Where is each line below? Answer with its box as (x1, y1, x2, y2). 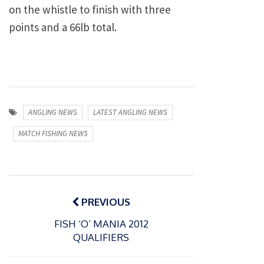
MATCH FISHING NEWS (18, 128, 88, 138)
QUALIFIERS (73, 230, 129, 243)
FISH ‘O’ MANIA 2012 (54, 217, 148, 230)
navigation (8, 187, 93, 210)
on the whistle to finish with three (9, 2, 171, 17)
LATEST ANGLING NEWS (93, 107, 167, 118)
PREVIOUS (79, 195, 130, 208)
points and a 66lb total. (9, 20, 117, 35)
